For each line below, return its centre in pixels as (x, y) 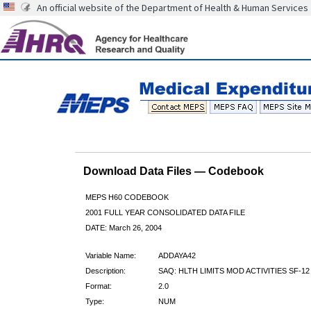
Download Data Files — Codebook (173, 171)
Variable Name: (110, 255)
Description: (105, 270)
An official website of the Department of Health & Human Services (173, 8)
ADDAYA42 (177, 255)
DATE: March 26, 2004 (123, 227)
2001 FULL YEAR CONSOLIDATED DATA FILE (165, 212)
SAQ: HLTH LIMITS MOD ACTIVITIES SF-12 (234, 270)
